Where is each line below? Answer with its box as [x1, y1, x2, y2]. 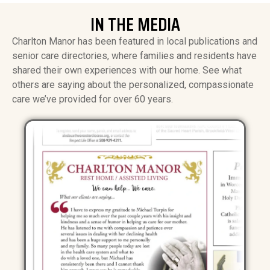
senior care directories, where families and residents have [12, 50, 257, 62]
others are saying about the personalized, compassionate [12, 79, 254, 91]
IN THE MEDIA [90, 10, 180, 39]
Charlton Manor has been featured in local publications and [12, 36, 257, 48]
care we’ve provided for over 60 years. [12, 93, 173, 105]
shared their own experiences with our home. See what [12, 64, 242, 77]
